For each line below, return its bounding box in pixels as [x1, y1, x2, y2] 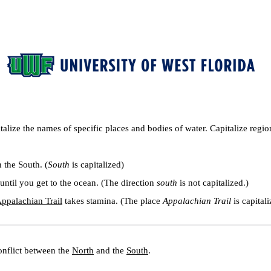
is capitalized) [70, 160, 124, 169]
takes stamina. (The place [62, 196, 163, 206]
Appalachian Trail [163, 196, 231, 206]
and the [94, 246, 126, 255]
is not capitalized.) [177, 178, 249, 188]
